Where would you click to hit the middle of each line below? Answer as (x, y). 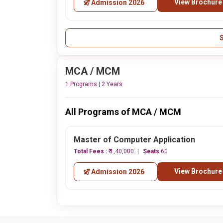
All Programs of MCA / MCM (123, 112)
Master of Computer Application (134, 140)
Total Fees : (91, 151)
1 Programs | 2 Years (94, 84)
